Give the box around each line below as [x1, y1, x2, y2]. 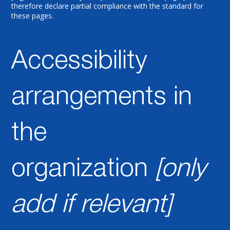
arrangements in [11, 85, 193, 109]
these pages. [11, 10, 54, 21]
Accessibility [11, 49, 147, 73]
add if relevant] [11, 193, 172, 217]
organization [11, 157, 156, 181]
